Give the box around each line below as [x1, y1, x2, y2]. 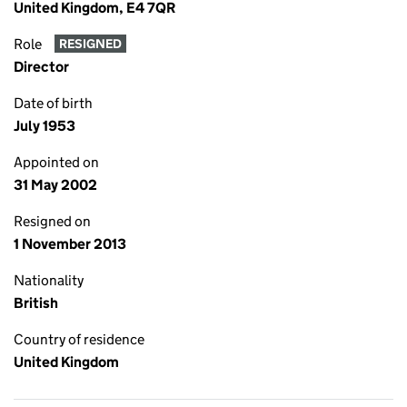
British [14, 294, 58, 312]
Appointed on [14, 154, 99, 171]
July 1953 [14, 117, 75, 134]
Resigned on [14, 213, 91, 230]
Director [14, 58, 69, 75]
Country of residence [14, 331, 144, 348]
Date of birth [14, 94, 93, 112]
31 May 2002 [14, 176, 97, 194]
